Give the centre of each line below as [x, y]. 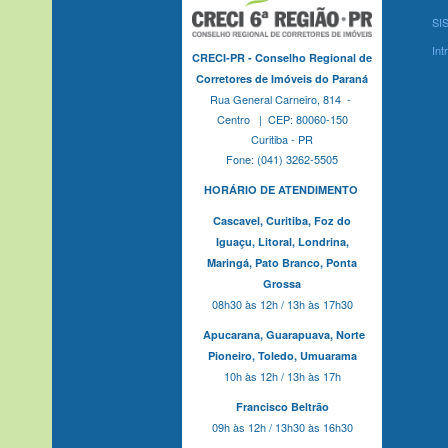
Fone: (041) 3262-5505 [282, 158]
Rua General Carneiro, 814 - [282, 98]
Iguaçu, [236, 241]
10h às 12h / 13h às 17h [282, 375]
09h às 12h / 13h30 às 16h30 [282, 426]
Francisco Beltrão [282, 406]
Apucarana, [234, 334]
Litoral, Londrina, [303, 241]
